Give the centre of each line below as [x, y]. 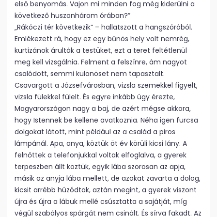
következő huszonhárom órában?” [72, 15]
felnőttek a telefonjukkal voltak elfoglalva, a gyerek [101, 155]
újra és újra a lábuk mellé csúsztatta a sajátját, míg [101, 201]
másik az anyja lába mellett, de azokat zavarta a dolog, [108, 178]
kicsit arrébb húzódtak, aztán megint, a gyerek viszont [106, 190]
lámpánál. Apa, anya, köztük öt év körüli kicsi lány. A [101, 143]
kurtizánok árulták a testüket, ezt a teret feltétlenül [101, 50]
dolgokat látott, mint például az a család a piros [95, 132]
